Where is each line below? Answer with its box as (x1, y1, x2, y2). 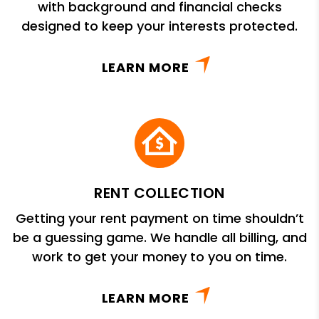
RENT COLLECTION (94, 182, 225, 203)
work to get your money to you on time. (32, 247, 287, 266)
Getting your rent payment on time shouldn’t (15, 209, 304, 227)
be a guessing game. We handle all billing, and (12, 228, 307, 246)
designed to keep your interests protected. (21, 16, 298, 35)
